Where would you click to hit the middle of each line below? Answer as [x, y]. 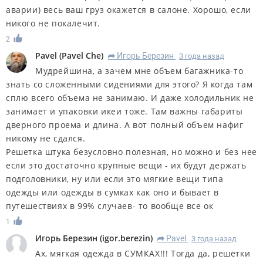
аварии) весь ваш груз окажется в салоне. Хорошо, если [129, 10]
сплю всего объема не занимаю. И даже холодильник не [130, 97]
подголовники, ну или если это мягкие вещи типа [115, 178]
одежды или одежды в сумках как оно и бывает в [113, 192]
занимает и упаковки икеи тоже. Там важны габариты [124, 111]
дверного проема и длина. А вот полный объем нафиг [125, 124]
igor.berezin [126, 238]
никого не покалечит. [53, 23]
